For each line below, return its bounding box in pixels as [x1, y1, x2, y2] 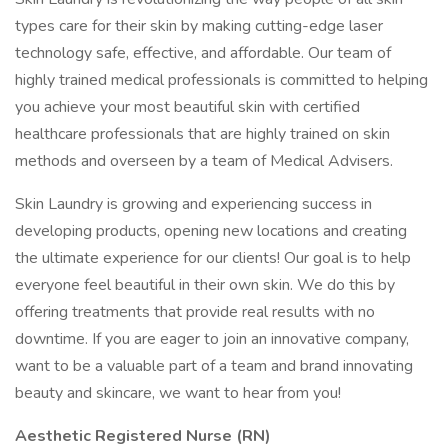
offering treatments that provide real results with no [15, 301, 375, 323]
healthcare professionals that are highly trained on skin [15, 123, 390, 145]
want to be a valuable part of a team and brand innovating [15, 355, 413, 377]
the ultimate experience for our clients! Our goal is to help [15, 247, 411, 269]
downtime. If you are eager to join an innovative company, [15, 328, 409, 350]
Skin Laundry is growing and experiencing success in [15, 193, 372, 215]
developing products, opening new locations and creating [15, 220, 407, 242]
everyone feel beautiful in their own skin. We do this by [15, 274, 395, 296]
